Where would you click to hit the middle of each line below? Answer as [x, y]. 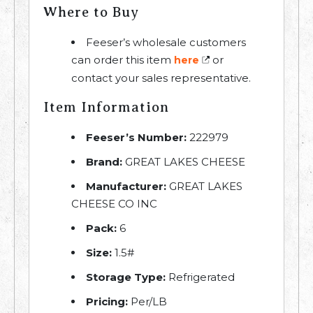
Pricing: [107, 302]
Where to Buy [91, 13]
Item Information [106, 108]
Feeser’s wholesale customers [166, 43]
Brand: [104, 162]
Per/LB [147, 302]
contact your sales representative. [161, 78]
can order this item [123, 60]
